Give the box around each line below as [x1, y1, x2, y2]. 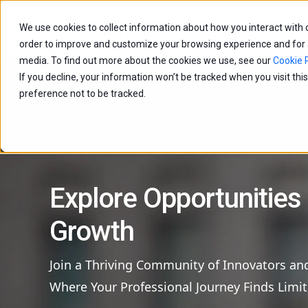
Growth [49, 215, 134, 247]
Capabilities [199, 23, 252, 35]
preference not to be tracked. [19, 88, 146, 99]
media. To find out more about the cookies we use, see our [19, 55, 273, 66]
